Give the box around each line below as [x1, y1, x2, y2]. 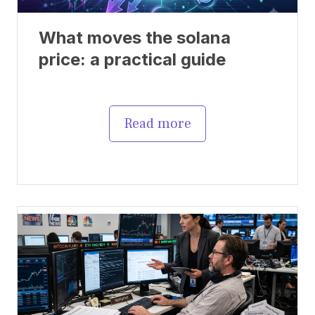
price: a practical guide [39, 49, 226, 70]
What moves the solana [39, 27, 231, 48]
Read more [124, 114, 191, 133]
